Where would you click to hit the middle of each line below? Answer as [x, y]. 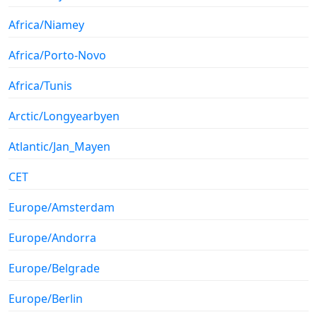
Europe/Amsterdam [62, 207]
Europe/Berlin [46, 298]
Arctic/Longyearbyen [64, 116]
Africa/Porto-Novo [57, 55]
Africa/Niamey [46, 24]
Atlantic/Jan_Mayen [59, 146]
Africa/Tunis [40, 85]
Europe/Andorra [52, 237]
